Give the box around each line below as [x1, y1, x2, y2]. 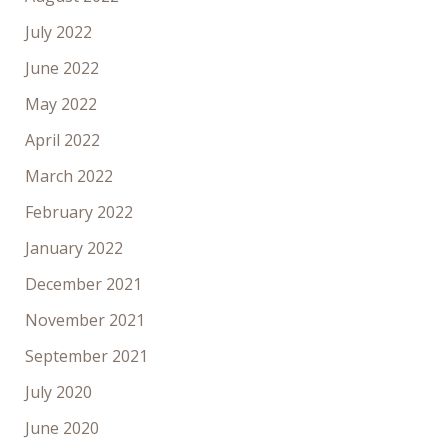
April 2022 [24, 129, 100, 152]
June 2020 [24, 417, 99, 440]
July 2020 [24, 381, 92, 404]
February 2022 [24, 201, 133, 224]
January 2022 [24, 237, 123, 260]
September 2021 [24, 345, 148, 368]
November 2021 [24, 309, 145, 332]
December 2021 [24, 273, 142, 296]
